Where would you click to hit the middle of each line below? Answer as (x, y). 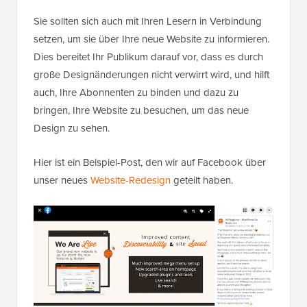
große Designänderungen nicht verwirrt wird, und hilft (151, 74)
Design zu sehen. (72, 128)
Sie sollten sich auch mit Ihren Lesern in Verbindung (148, 21)
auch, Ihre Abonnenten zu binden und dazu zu (136, 92)
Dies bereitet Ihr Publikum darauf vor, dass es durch (148, 57)
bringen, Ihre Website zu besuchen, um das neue (141, 110)
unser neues (62, 180)
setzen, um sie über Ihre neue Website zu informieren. (151, 39)
